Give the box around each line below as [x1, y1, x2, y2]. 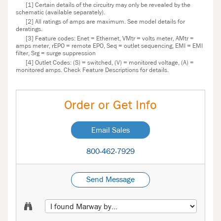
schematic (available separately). [16, 9, 105, 16]
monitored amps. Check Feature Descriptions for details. [16, 67, 169, 74]
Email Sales [91, 126, 130, 134]
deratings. [16, 26, 42, 33]
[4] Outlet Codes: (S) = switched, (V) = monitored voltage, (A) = [25, 60, 194, 67]
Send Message [86, 176, 135, 184]
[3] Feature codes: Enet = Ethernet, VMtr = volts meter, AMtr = [25, 36, 194, 42]
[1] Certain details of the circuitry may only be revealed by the [25, 2, 190, 9]
